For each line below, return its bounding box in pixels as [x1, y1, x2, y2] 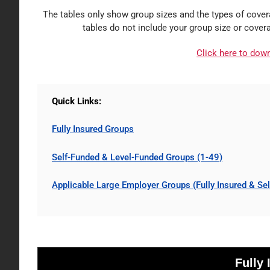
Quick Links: [51, 95, 101, 107]
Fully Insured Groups [51, 123, 134, 134]
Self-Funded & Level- [51, 151, 134, 163]
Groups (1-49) [165, 151, 222, 163]
